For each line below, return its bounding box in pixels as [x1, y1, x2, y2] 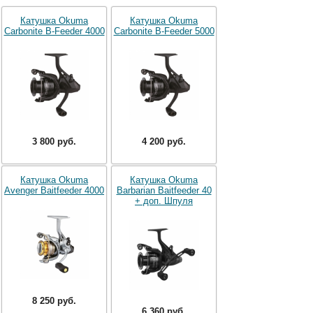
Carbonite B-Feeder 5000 [113, 26, 214, 36]
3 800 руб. [32, 136, 76, 147]
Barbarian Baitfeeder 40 [116, 185, 212, 196]
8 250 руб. [32, 296, 76, 306]
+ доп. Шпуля [135, 196, 193, 206]
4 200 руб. [142, 136, 186, 147]
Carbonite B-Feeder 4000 [3, 26, 105, 36]
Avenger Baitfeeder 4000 [4, 185, 104, 196]
